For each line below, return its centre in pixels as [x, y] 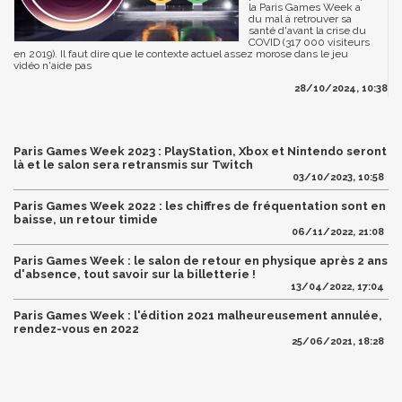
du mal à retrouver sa [300, 18]
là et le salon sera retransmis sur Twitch [133, 164]
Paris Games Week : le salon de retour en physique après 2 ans [201, 260]
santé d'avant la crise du [307, 30]
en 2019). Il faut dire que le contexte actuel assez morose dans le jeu [181, 53]
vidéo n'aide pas [52, 65]
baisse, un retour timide [86, 219]
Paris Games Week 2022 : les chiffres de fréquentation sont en [200, 205]
